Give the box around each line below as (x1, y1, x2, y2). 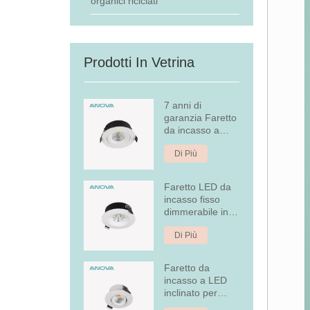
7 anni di (164, 100, 202, 111)
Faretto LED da (164, 181, 232, 192)
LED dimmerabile (164, 137, 240, 148)
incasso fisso (164, 193, 221, 205)
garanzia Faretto (164, 112, 237, 123)
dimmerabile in (164, 206, 229, 217)
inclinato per (164, 287, 218, 299)
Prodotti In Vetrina (83, 55, 194, 70)
